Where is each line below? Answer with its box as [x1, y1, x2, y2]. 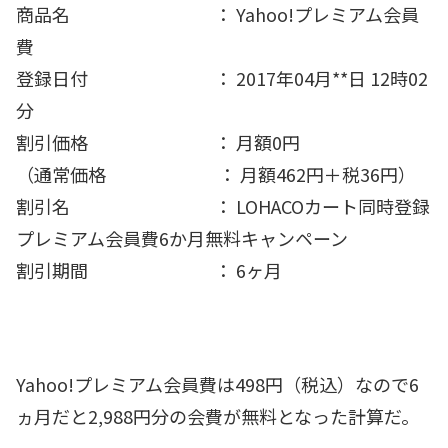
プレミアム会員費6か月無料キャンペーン [16, 224, 348, 251]
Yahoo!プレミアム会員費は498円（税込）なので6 [16, 371, 419, 398]
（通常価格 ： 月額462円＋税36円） [16, 160, 416, 187]
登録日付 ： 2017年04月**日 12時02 [16, 64, 428, 91]
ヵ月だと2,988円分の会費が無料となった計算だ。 [16, 403, 419, 430]
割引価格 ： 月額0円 [16, 128, 300, 155]
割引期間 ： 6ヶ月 [16, 256, 282, 283]
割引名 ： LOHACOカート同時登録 [16, 192, 430, 219]
